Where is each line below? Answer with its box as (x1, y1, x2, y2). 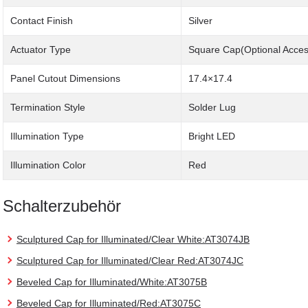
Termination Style (10, 102, 85, 113)
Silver (188, 15, 212, 27)
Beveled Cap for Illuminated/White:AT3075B (16, 276, 207, 288)
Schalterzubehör (3, 197, 121, 216)
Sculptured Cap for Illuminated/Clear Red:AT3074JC (16, 255, 243, 267)
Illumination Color (10, 159, 86, 171)
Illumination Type (10, 131, 84, 142)
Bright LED (188, 131, 235, 142)
